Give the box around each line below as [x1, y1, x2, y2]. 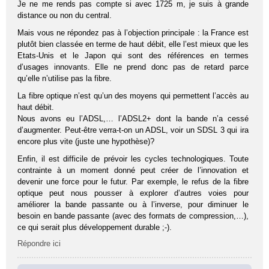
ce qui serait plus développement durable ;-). [17, 222, 172, 232]
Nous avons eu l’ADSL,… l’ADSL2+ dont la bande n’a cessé [17, 113, 249, 123]
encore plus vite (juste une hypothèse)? [17, 136, 155, 146]
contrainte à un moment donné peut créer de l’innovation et [17, 165, 249, 175]
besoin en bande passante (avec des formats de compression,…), [17, 211, 249, 220]
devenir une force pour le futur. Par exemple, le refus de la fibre [17, 177, 249, 186]
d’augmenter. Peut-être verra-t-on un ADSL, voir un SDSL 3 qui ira [17, 125, 249, 134]
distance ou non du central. [17, 10, 112, 20]
